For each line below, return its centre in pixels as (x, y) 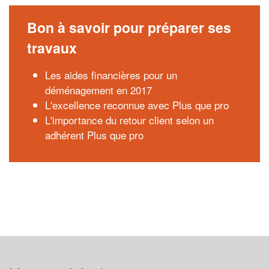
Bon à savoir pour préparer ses (129, 27)
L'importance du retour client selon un (129, 120)
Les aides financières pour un (111, 75)
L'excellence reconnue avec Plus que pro (137, 105)
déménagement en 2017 (98, 90)
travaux (52, 48)
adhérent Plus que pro (94, 135)
